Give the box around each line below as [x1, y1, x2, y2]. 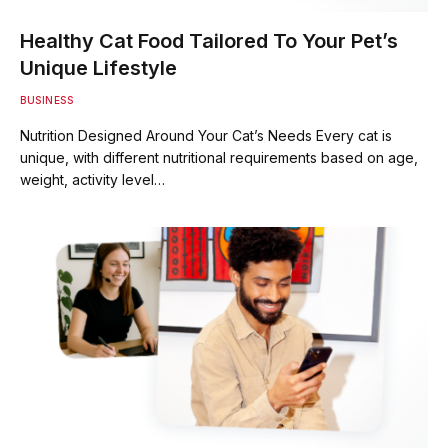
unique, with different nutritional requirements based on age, [20, 148, 418, 166]
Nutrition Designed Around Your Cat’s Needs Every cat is [20, 126, 392, 144]
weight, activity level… [20, 170, 165, 188]
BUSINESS [20, 93, 73, 106]
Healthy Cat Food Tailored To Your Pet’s [20, 28, 398, 53]
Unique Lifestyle [20, 55, 177, 80]
